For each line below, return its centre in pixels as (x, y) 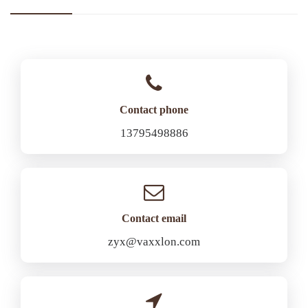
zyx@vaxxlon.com (154, 242)
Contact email (154, 218)
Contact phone (154, 110)
